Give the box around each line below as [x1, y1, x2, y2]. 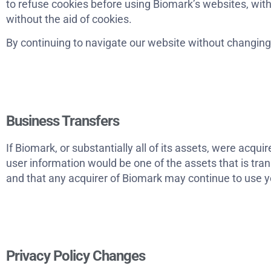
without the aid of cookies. [6, 12, 132, 25]
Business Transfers [6, 112, 119, 129]
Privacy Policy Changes [6, 247, 145, 265]
